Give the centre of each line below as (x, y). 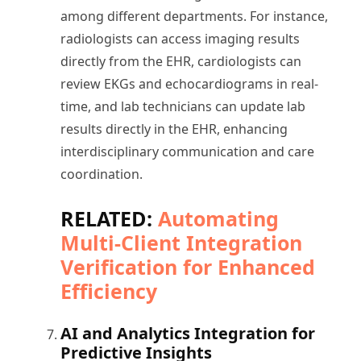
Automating (218, 218)
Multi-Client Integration (181, 242)
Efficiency (109, 290)
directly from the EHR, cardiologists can (181, 61)
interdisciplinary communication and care (187, 151)
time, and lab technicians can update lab (183, 106)
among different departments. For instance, (194, 16)
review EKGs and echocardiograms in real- (189, 83)
